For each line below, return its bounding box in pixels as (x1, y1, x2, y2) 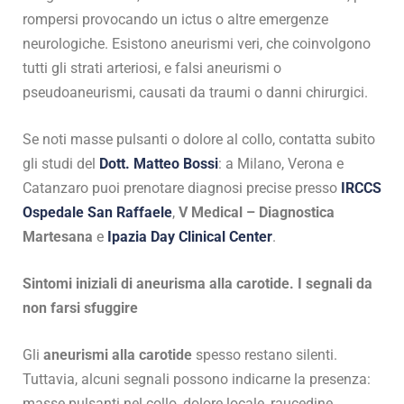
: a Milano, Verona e (218, 155, 344, 173)
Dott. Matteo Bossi (99, 155, 218, 173)
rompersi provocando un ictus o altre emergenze (23, 11, 328, 29)
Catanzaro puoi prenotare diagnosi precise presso (23, 179, 341, 197)
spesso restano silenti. (196, 346, 337, 364)
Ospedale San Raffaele (23, 204, 172, 222)
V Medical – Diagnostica (179, 204, 335, 222)
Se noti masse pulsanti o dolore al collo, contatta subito (23, 131, 375, 149)
